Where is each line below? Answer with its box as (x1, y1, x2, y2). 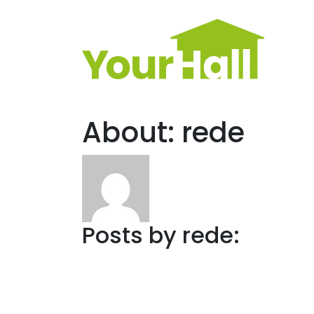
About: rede (82, 113, 245, 152)
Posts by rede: (82, 219, 240, 251)
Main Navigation (11, 45, 192, 77)
